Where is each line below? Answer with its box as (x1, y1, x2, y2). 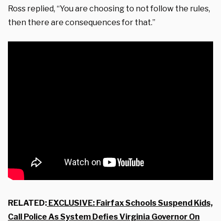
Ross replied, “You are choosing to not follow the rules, (8, 3, 210, 13)
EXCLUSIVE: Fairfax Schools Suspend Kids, (48, 198, 213, 208)
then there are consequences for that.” (8, 17, 155, 27)
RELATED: (8, 198, 47, 208)
